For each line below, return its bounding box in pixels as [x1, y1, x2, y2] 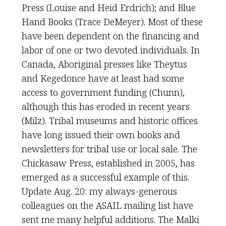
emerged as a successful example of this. [21, 171, 189, 183]
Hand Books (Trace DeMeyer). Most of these [21, 16, 203, 28]
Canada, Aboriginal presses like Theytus [21, 58, 187, 70]
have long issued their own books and [21, 129, 180, 141]
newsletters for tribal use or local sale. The [21, 143, 197, 155]
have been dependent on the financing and [21, 30, 199, 42]
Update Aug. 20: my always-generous [21, 185, 177, 197]
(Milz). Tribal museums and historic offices [21, 115, 198, 127]
